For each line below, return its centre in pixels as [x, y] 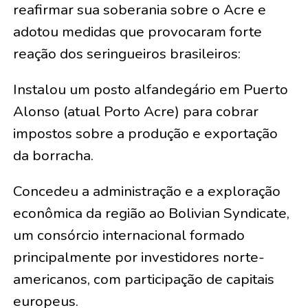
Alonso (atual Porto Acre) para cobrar [135, 112]
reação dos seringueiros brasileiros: [126, 54]
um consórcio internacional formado [129, 235]
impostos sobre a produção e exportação [145, 134]
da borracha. [53, 156]
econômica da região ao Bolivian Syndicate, [151, 213]
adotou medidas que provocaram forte [137, 32]
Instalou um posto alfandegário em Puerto [150, 90]
